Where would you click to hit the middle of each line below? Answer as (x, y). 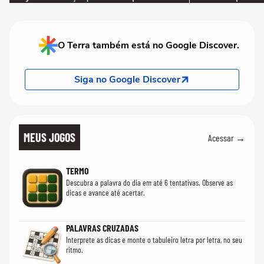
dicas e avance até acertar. (105, 193)
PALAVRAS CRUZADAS (102, 228)
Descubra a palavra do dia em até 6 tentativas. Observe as (149, 183)
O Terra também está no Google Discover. (148, 46)
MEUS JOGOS (49, 138)
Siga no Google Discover (127, 80)
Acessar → (227, 137)
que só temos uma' (52, 14)
